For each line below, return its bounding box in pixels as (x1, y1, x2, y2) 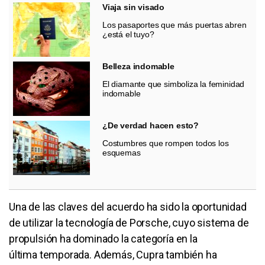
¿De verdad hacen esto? (102, 120, 199, 130)
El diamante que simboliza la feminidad (102, 79, 245, 89)
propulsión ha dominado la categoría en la (9, 232, 198, 245)
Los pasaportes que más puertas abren (102, 20, 247, 30)
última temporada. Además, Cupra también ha (9, 248, 217, 261)
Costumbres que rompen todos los (102, 138, 229, 148)
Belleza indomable (102, 61, 174, 71)
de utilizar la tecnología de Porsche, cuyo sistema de (9, 216, 249, 229)
